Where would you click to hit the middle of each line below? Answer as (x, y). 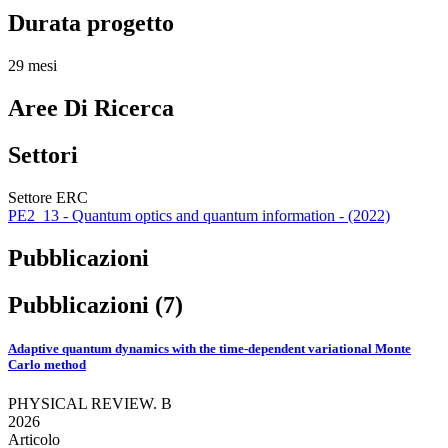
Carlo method (47, 365)
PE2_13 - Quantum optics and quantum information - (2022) (199, 216)
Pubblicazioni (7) (95, 304)
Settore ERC (48, 198)
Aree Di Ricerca (91, 108)
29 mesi (32, 66)
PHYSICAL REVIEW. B (90, 404)
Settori (43, 155)
